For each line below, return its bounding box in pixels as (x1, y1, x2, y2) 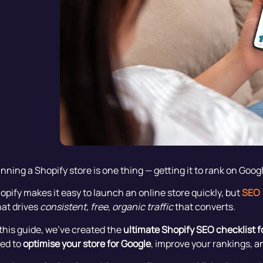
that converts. (173, 200, 235, 214)
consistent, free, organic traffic (39, 200, 173, 214)
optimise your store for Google (22, 237, 151, 250)
